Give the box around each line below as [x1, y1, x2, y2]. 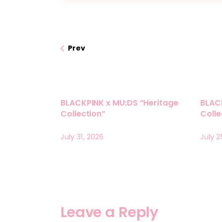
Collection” [60, 108, 106, 120]
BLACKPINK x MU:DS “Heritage [60, 97, 178, 109]
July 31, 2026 [60, 131, 104, 142]
